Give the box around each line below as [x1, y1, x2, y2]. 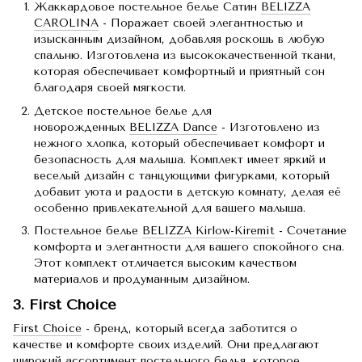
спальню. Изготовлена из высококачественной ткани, [34, 48, 336, 63]
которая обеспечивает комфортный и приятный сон [34, 65, 325, 79]
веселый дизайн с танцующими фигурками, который [34, 168, 330, 183]
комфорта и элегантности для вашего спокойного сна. [34, 240, 344, 255]
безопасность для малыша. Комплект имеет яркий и [34, 152, 326, 166]
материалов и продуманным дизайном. [34, 272, 250, 287]
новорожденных [34, 120, 129, 134]
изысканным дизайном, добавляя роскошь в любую [34, 32, 325, 47]
